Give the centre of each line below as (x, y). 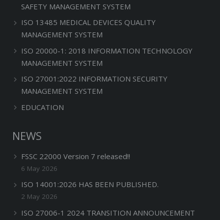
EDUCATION (42, 107)
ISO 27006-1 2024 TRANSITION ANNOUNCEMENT (108, 212)
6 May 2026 (39, 168)
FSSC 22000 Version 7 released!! (76, 156)
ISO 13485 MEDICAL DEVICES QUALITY (88, 22)
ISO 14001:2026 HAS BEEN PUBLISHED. (90, 184)
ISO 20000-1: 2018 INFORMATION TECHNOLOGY (107, 50)
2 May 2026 (39, 196)
